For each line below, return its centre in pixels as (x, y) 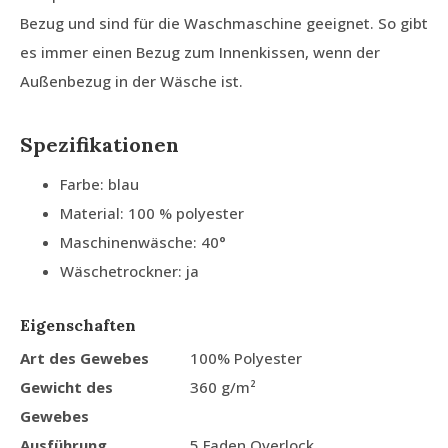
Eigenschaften (78, 324)
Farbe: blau (99, 183)
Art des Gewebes (84, 357)
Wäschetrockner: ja (129, 270)
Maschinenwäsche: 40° (143, 241)
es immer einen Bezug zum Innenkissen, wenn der (200, 51)
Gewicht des (66, 386)
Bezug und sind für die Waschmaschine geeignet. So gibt (224, 22)
